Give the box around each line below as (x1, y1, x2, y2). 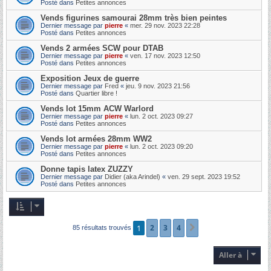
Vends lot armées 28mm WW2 (41, 134, 152, 143)
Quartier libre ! (76, 89, 117, 97)
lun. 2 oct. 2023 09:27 (130, 112, 193, 120)
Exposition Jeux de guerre (41, 73, 139, 83)
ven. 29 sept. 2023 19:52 (168, 172, 240, 180)
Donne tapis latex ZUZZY (41, 164, 133, 174)
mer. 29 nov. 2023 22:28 (130, 21, 200, 29)
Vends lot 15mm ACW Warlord (41, 103, 154, 113)
